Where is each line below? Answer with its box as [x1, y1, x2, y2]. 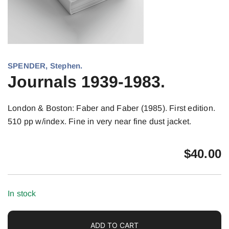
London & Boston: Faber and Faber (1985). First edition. [8, 104, 216, 112]
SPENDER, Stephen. [8, 61, 83, 70]
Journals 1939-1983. [8, 73, 165, 91]
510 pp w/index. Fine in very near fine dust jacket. [8, 117, 192, 126]
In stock [8, 189, 36, 198]
